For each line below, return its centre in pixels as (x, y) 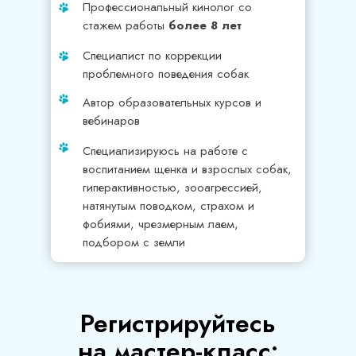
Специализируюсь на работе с (165, 151)
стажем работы (126, 25)
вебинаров (111, 121)
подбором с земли (134, 242)
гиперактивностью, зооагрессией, (172, 188)
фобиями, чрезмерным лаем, (161, 224)
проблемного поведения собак (166, 74)
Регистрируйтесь (178, 323)
